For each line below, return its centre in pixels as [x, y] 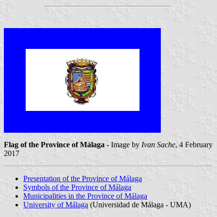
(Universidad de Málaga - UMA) [139, 205]
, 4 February [194, 145]
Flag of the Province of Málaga [54, 145]
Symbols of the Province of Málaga [77, 187]
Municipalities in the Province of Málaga [85, 196]
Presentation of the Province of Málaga [83, 179]
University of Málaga [56, 205]
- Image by [123, 145]
